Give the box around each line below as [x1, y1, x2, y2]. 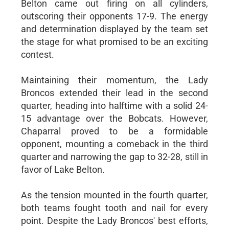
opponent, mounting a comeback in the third [20, 138, 209, 149]
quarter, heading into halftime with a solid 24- [20, 100, 209, 111]
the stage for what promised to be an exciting [20, 36, 209, 47]
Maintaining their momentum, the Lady [20, 74, 209, 85]
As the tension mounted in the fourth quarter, [20, 189, 209, 200]
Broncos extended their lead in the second [20, 87, 209, 98]
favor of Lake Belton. [20, 164, 105, 175]
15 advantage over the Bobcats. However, [20, 112, 209, 124]
